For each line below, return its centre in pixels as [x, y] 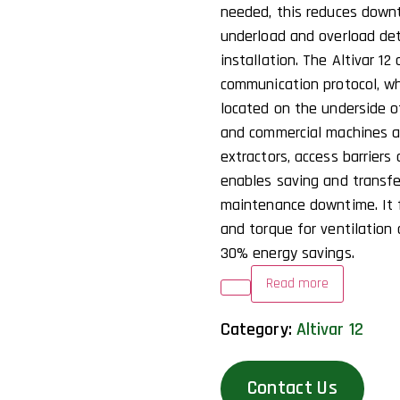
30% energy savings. [287, 254]
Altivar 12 [329, 329]
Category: [258, 329]
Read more [297, 284]
